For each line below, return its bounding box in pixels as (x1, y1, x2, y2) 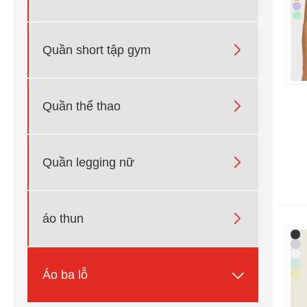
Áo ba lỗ (42, 267, 88, 282)
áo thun (42, 211, 84, 225)
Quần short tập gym (42, 42, 151, 57)
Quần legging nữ (42, 155, 134, 169)
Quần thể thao (42, 99, 121, 113)
